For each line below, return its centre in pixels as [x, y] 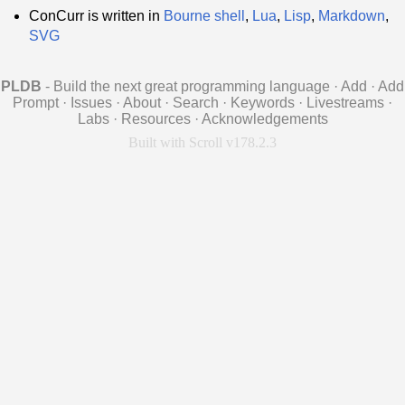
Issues [91, 103]
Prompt [36, 103]
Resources [155, 119]
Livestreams [345, 103]
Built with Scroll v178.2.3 [202, 143]
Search [196, 103]
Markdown [352, 16]
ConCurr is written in [96, 16]
